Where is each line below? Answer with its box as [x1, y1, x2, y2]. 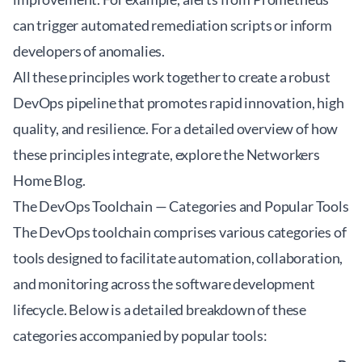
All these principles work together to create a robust [13, 68, 330, 86]
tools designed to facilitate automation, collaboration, [13, 249, 343, 267]
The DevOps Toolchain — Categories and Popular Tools [13, 197, 349, 215]
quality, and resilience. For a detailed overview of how [13, 120, 339, 137]
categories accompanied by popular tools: [13, 326, 267, 344]
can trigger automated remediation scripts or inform [13, 16, 332, 34]
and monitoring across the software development [13, 275, 315, 293]
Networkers [246, 145, 321, 163]
